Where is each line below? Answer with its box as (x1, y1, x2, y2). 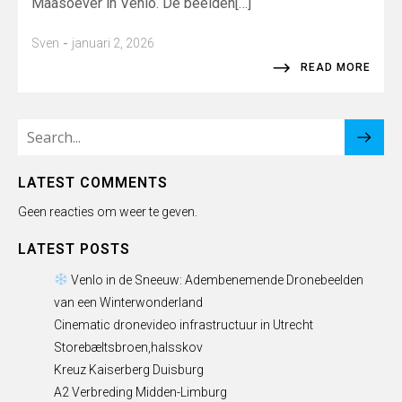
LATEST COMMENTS (18, 173, 168, 191)
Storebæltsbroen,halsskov (54, 339, 203, 354)
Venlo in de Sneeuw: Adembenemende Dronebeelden (67, 272, 363, 287)
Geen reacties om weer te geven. (18, 204, 197, 219)
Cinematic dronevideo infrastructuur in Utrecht (54, 317, 313, 332)
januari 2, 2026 (72, 36, 154, 50)
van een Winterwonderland (54, 294, 203, 310)
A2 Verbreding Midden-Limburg (54, 384, 227, 399)
